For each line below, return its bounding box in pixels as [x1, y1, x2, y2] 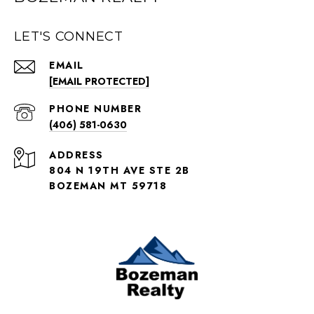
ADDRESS [49, 147, 104, 162]
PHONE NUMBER [49, 101, 142, 116]
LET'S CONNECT [14, 28, 123, 44]
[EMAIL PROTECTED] [49, 74, 149, 88]
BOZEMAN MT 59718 [49, 178, 167, 193]
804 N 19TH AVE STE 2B [49, 163, 190, 177]
